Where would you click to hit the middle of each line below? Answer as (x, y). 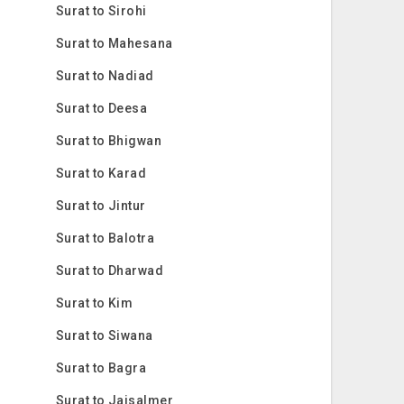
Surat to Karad (101, 173)
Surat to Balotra (105, 238)
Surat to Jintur (101, 206)
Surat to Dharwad (110, 271)
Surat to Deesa (101, 108)
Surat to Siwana (104, 335)
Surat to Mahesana (114, 43)
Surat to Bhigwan (109, 141)
